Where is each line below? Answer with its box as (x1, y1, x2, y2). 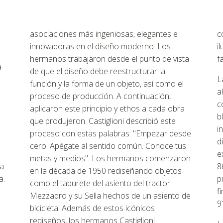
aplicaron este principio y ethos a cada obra (30, 103, 185, 114)
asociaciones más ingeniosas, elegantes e (30, 28, 178, 39)
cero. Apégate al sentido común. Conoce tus (30, 140, 186, 151)
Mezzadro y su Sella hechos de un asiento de (30, 190, 191, 201)
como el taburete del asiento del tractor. (30, 178, 172, 189)
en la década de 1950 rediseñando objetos (30, 165, 182, 176)
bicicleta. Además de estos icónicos (30, 203, 155, 214)
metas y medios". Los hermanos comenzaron (30, 153, 191, 164)
